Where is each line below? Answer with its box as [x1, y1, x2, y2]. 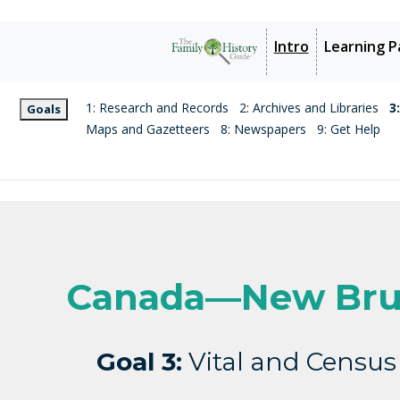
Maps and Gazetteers [86, 120, 210, 137]
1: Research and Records [86, 98, 229, 116]
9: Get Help [317, 120, 380, 137]
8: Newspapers [221, 120, 306, 137]
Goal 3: [96, 346, 182, 377]
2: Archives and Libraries [239, 98, 379, 116]
